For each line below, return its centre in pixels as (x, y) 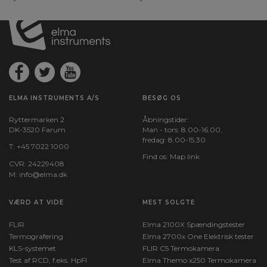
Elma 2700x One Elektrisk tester (198, 236)
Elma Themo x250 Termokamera (199, 260)
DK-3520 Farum (37, 130)
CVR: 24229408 (37, 164)
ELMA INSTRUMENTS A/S (54, 98)
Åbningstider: (166, 119)
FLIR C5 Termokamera (181, 248)
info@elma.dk (43, 174)
